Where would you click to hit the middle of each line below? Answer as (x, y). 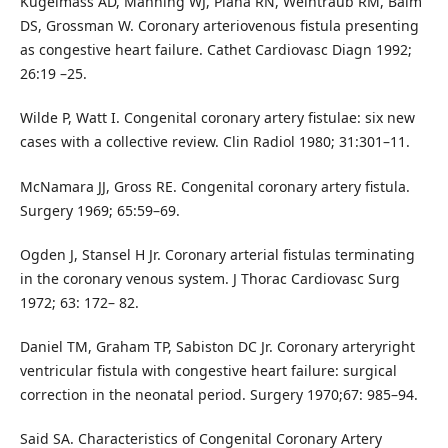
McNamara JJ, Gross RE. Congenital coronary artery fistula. (214, 186)
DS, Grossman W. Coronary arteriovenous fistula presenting (219, 26)
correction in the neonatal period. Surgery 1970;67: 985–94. (218, 394)
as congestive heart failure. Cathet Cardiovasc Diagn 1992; (215, 50)
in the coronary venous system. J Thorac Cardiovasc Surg (209, 278)
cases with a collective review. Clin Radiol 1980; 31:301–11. (214, 142)
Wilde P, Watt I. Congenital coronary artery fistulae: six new (217, 118)
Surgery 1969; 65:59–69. (99, 210)
